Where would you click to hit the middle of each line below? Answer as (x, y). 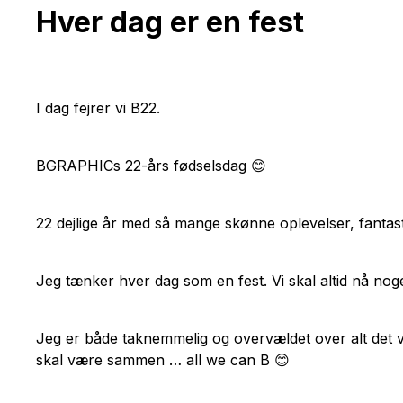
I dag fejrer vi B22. (98, 107)
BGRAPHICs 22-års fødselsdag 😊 (151, 165)
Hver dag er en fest (170, 22)
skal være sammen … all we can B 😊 (163, 359)
